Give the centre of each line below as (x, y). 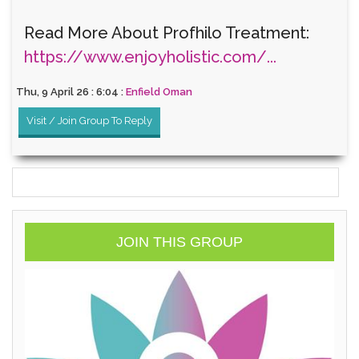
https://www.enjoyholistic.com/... (150, 57)
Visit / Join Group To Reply (89, 121)
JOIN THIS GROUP (179, 242)
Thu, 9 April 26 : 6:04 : (71, 92)
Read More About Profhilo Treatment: (167, 33)
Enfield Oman (159, 92)
